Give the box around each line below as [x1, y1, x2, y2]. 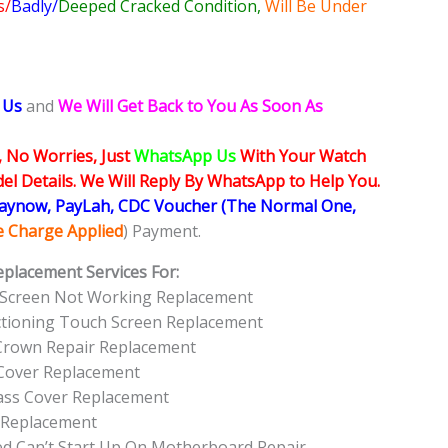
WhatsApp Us [134, 145, 240, 168]
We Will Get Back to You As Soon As [58, 95, 323, 118]
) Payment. [123, 220, 201, 243]
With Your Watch [240, 145, 366, 168]
